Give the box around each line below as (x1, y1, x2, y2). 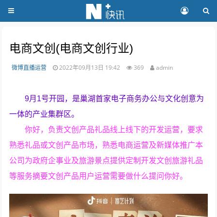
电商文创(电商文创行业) (9, 42, 134, 55)
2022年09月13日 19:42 (59, 63, 122, 72)
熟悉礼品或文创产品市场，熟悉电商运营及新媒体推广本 (9, 141, 203, 149)
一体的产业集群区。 (9, 110, 79, 118)
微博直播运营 (12, 63, 47, 72)
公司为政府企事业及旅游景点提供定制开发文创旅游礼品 (9, 156, 203, 165)
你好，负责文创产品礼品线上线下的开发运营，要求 (25, 125, 203, 134)
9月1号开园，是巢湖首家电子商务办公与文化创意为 (25, 94, 204, 103)
